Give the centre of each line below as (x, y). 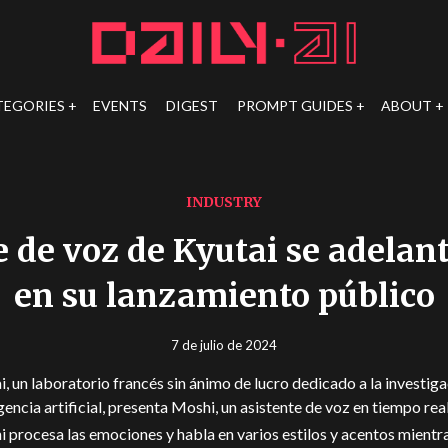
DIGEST (191, 105)
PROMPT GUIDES (294, 105)
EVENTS (119, 105)
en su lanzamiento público (224, 296)
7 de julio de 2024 (224, 345)
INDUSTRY (224, 202)
